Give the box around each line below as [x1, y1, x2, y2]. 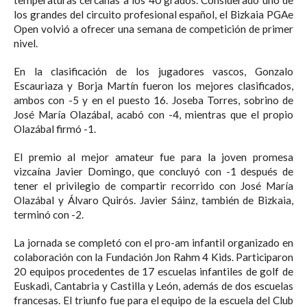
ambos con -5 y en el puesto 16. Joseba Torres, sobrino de [14, 94, 293, 107]
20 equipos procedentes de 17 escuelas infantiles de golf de [14, 265, 293, 278]
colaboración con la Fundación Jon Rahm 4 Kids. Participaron [14, 251, 293, 264]
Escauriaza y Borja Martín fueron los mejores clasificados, [14, 79, 293, 93]
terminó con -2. [14, 208, 84, 221]
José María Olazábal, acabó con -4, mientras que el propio [14, 108, 293, 121]
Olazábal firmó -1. [14, 123, 96, 136]
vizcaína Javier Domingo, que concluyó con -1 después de [14, 165, 293, 178]
